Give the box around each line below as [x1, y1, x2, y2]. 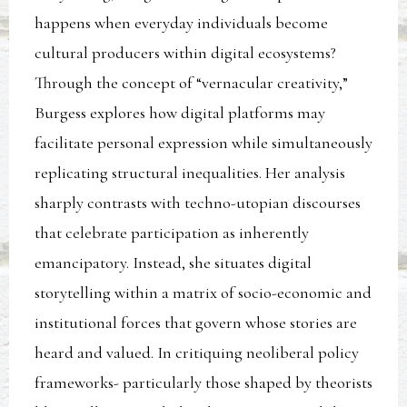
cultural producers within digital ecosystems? [35, 43, 337, 64]
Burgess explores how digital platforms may [35, 103, 326, 124]
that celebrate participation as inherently [35, 223, 310, 243]
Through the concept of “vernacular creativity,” [35, 73, 349, 94]
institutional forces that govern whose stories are [35, 313, 358, 333]
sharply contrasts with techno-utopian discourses [35, 193, 362, 213]
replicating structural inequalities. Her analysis [35, 163, 346, 184]
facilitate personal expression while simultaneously [35, 133, 373, 154]
